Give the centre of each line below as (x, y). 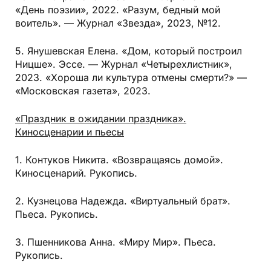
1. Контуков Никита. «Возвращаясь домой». (119, 160)
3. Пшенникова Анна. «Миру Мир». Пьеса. (116, 242)
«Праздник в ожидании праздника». (101, 119)
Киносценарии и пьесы (70, 132)
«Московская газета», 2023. (83, 91)
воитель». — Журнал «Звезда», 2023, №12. (118, 23)
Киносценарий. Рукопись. (76, 173)
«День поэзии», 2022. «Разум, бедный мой (118, 10)
